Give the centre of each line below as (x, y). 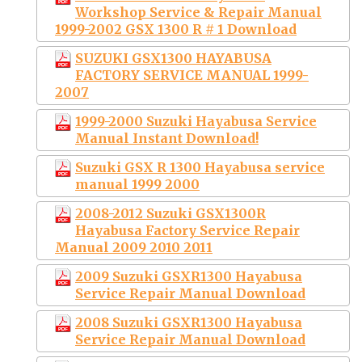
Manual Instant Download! (167, 138)
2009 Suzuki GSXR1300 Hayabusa (189, 276)
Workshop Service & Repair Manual (198, 12)
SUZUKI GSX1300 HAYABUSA (173, 58)
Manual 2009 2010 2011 (134, 247)
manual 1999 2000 (137, 184)
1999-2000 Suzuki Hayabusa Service (196, 121)
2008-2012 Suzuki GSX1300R (170, 213)
